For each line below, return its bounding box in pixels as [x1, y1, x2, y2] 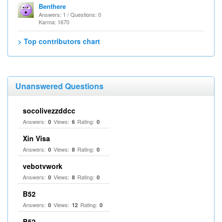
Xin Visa [23, 133, 50, 143]
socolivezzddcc [23, 106, 75, 115]
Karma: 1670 [39, 18, 69, 26]
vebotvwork [23, 161, 62, 171]
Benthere [39, 1, 66, 11]
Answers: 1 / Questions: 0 [39, 10, 101, 18]
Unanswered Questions [15, 80, 104, 92]
